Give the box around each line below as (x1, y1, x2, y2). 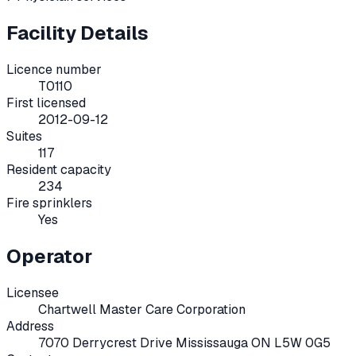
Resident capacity (6, 161, 111, 178)
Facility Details (6, 21, 149, 46)
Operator (6, 243, 92, 269)
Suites (6, 127, 42, 145)
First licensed (6, 94, 86, 111)
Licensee (6, 284, 59, 301)
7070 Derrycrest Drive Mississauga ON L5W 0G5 (38, 334, 331, 351)
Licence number (6, 60, 102, 78)
